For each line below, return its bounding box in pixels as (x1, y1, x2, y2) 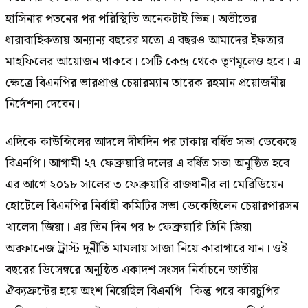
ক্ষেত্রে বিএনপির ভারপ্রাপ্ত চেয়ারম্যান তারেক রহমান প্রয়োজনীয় (5, 72, 285, 93)
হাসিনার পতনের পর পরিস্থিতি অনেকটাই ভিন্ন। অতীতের (5, 8, 256, 29)
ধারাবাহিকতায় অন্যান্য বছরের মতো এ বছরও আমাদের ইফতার (5, 30, 283, 50)
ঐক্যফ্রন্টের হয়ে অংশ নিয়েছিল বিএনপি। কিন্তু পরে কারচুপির (5, 281, 279, 302)
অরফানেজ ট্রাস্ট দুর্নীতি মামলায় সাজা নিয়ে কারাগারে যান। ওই (5, 239, 287, 259)
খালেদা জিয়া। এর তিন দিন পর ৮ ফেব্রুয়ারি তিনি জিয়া (5, 217, 252, 238)
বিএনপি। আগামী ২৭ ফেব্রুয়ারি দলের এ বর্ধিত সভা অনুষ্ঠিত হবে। (5, 153, 295, 174)
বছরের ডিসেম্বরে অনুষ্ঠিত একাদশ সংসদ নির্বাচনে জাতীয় (5, 260, 258, 280)
